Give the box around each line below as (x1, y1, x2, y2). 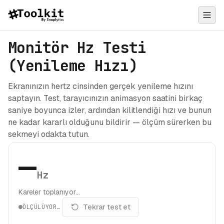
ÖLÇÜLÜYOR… (22, 203, 60, 211)
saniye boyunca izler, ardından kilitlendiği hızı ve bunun (8, 105, 211, 115)
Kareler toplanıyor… (18, 187, 80, 196)
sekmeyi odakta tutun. (8, 129, 89, 139)
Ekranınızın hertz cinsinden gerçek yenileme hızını (8, 81, 193, 91)
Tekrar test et (83, 202, 130, 211)
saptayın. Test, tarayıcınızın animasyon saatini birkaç (8, 93, 202, 103)
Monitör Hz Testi (8, 37, 146, 57)
